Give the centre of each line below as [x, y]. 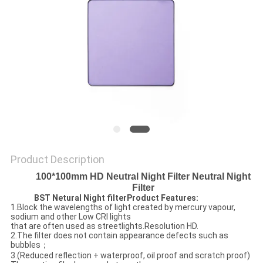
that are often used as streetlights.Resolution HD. [104, 226]
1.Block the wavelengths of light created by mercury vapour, [123, 208]
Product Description [57, 160]
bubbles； [29, 245]
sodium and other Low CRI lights [70, 217]
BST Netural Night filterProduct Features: [116, 198]
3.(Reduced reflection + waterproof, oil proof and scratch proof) [130, 256]
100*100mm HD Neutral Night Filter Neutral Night [143, 177]
